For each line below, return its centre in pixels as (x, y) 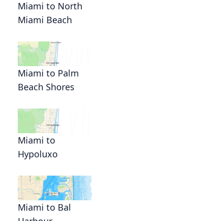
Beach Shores (46, 87)
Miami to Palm (48, 73)
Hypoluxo (38, 154)
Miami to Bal (44, 207)
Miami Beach (45, 19)
